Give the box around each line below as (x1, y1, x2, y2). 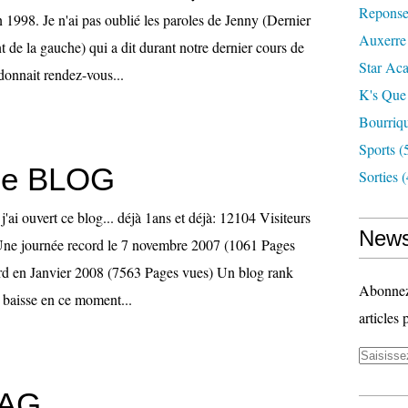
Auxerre (359, 30, 406, 49)
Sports (359, 139, 395, 158)
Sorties (359, 167, 398, 186)
